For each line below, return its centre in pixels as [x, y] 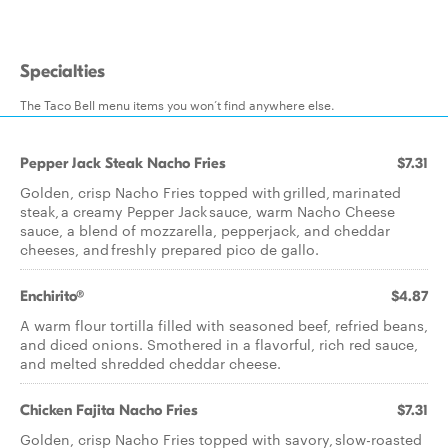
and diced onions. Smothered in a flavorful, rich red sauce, [219, 344]
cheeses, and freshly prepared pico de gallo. [169, 249]
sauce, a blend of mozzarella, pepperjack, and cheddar [205, 230]
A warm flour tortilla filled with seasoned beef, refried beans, [224, 325]
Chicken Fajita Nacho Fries [109, 410]
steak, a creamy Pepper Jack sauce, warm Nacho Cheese [207, 211]
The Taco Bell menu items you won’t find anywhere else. [177, 104]
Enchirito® [52, 296]
